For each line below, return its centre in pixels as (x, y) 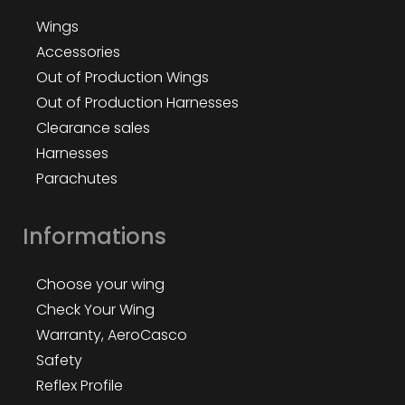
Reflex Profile (80, 385)
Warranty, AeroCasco (112, 334)
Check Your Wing (95, 309)
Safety (59, 360)
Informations (94, 236)
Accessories (78, 52)
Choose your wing (100, 284)
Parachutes (77, 178)
